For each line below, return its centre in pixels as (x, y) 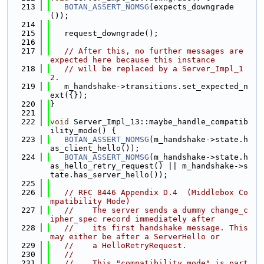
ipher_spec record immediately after (133, 219)
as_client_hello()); (95, 148)
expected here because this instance (133, 60)
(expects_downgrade (192, 7)
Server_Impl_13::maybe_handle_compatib (159, 122)
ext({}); (69, 95)
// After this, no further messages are (154, 51)
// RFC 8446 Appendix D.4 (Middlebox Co (156, 192)
